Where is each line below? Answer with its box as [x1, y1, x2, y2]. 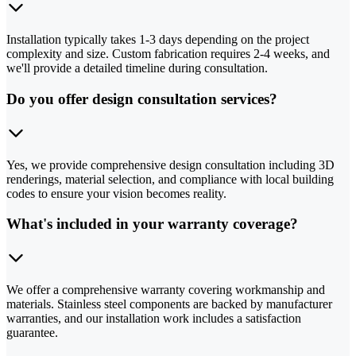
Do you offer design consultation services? [6, 91, 277, 108]
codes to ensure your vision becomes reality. [6, 186, 226, 200]
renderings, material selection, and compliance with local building [6, 172, 334, 186]
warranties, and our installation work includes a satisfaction [6, 311, 301, 326]
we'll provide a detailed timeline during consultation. [6, 61, 268, 75]
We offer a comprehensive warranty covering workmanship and [6, 283, 325, 297]
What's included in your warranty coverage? [6, 215, 298, 233]
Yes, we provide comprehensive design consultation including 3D [6, 157, 335, 172]
